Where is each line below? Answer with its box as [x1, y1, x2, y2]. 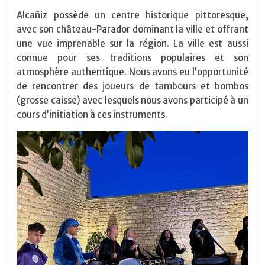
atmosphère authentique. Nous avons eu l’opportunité [17, 66, 248, 77]
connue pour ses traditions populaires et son [17, 51, 248, 63]
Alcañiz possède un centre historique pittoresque [17, 9, 245, 21]
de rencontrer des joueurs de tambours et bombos [17, 80, 248, 92]
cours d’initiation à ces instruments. [17, 108, 168, 120]
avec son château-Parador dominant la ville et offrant [17, 23, 248, 35]
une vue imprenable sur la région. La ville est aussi [17, 37, 248, 49]
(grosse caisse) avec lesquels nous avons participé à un [17, 94, 248, 106]
